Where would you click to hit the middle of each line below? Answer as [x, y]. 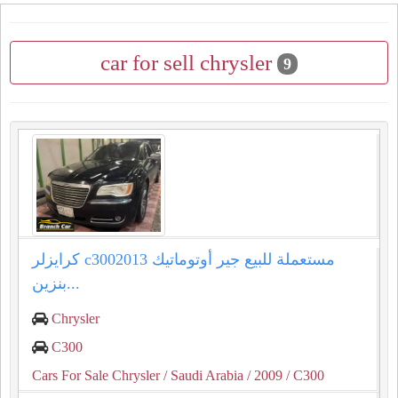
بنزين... [73, 283]
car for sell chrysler [189, 63]
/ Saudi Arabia [202, 375]
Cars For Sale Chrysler [96, 375]
